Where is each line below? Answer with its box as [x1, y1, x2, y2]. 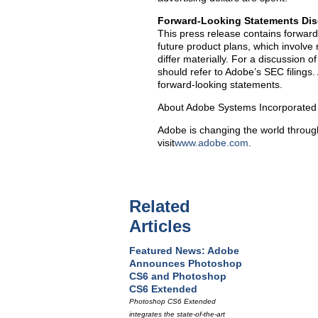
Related [129, 197, 190, 216]
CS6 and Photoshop [129, 270, 226, 282]
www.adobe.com [175, 137, 248, 148]
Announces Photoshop [129, 258, 242, 269]
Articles [129, 216, 191, 236]
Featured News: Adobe [129, 245, 239, 256]
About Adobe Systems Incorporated [158, 102, 317, 113]
